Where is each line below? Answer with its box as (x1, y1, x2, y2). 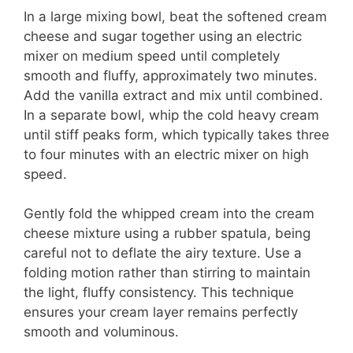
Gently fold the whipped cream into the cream (24, 206, 314, 222)
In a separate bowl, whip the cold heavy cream (24, 106, 319, 123)
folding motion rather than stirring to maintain (24, 265, 310, 281)
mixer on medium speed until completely (24, 47, 280, 64)
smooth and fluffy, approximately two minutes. (24, 67, 318, 84)
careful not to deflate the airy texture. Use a (24, 245, 302, 262)
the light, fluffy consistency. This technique (24, 284, 294, 301)
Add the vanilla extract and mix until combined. (24, 87, 323, 103)
